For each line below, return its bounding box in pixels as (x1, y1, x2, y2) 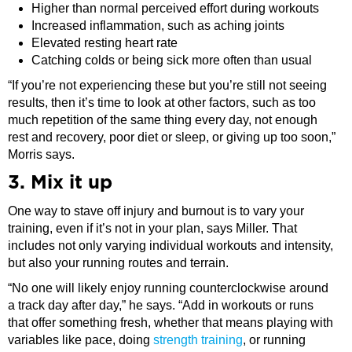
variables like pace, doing (8, 333, 153, 347)
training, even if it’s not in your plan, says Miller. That (8, 222, 297, 236)
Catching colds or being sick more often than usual (31, 53, 312, 68)
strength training (153, 333, 243, 347)
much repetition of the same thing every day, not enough (8, 113, 317, 127)
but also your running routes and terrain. (8, 256, 229, 270)
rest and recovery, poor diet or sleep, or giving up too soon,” (8, 130, 335, 145)
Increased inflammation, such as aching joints (31, 19, 284, 33)
